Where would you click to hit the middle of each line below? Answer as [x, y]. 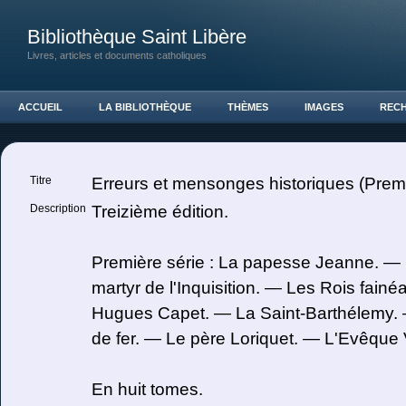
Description [59, 208]
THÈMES [248, 107]
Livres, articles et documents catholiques [117, 55]
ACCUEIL [40, 107]
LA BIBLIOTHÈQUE [145, 107]
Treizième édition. [160, 212]
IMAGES [324, 107]
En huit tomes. [147, 389]
